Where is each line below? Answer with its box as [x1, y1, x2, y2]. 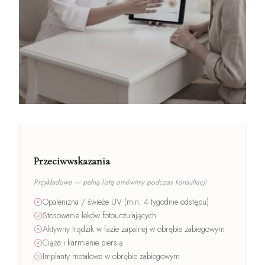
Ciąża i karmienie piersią [43, 236, 123, 248]
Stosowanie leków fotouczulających [43, 209, 156, 221]
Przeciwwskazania [34, 154, 110, 167]
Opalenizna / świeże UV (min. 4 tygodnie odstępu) [43, 195, 209, 208]
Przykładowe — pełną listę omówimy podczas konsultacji [34, 176, 206, 188]
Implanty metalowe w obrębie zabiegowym [43, 250, 180, 262]
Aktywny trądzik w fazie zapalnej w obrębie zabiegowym [43, 222, 225, 235]
